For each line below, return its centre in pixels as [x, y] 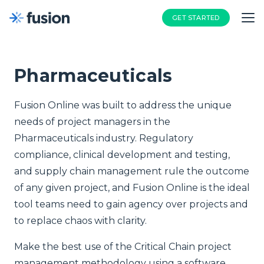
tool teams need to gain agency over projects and [131, 204]
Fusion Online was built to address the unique [123, 105]
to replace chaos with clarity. [80, 221]
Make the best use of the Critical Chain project [123, 247]
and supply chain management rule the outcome [132, 171]
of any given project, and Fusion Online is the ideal [132, 188]
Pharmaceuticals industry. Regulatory [104, 138]
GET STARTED [196, 17]
